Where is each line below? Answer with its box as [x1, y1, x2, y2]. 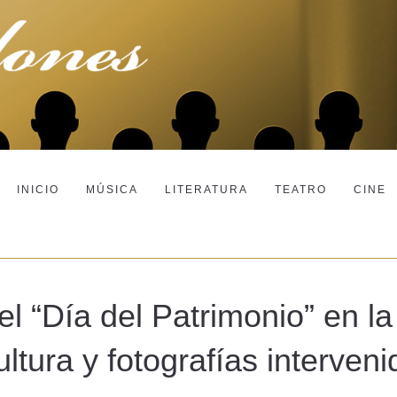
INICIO [17, 183, 59, 196]
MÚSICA [86, 183, 138, 196]
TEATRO [275, 183, 327, 196]
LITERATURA [165, 183, 248, 196]
